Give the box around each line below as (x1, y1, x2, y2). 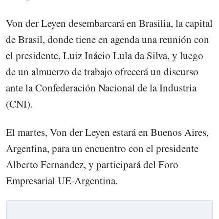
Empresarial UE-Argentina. (6, 173, 118, 187)
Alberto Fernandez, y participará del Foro (6, 157, 178, 171)
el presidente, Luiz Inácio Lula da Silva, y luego (6, 48, 203, 62)
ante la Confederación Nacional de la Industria (6, 80, 197, 94)
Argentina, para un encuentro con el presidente (6, 141, 198, 155)
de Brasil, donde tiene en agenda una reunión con (6, 32, 209, 46)
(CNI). (6, 96, 33, 110)
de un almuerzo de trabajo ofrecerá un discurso (6, 64, 198, 78)
